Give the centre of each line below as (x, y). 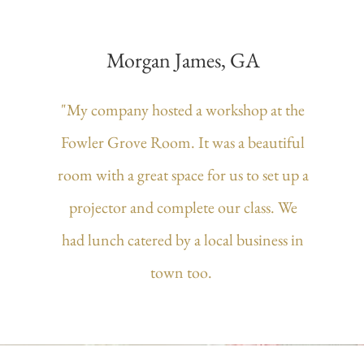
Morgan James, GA (184, 60)
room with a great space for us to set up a (183, 175)
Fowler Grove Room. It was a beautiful (183, 142)
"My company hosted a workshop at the (183, 110)
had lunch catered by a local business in (183, 240)
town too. (183, 272)
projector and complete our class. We (183, 207)
